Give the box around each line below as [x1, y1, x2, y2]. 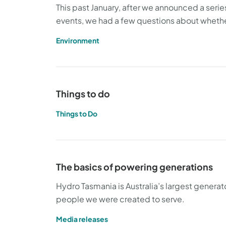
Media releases [56, 214, 108, 223]
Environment [56, 36, 99, 45]
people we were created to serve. [56, 194, 185, 204]
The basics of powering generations [56, 161, 213, 173]
